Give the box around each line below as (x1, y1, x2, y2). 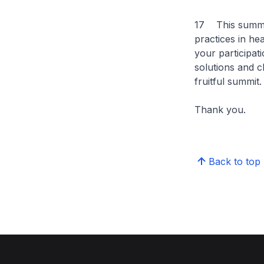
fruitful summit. (194, 75, 262, 87)
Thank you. (194, 104, 246, 115)
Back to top (208, 156, 260, 167)
